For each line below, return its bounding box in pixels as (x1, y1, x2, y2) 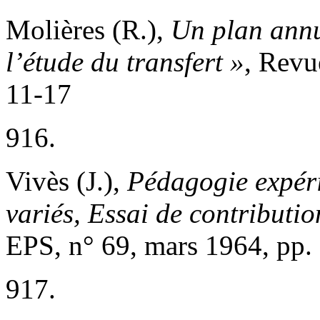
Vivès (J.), (6, 165, 127, 196)
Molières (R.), (6, 14, 171, 45)
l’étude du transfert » (6, 46, 244, 77)
